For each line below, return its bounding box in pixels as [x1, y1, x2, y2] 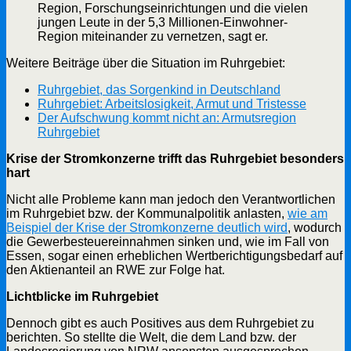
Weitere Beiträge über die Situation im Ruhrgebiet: [6, 56, 285, 70]
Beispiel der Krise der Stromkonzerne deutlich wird [6, 220, 288, 234]
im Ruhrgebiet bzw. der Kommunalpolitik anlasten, [6, 206, 288, 220]
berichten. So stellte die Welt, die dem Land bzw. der [6, 330, 296, 344]
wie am [288, 206, 327, 220]
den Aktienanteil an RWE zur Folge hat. [6, 262, 225, 277]
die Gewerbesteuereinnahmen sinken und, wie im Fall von [6, 234, 329, 248]
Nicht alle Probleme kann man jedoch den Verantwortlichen [6, 192, 335, 206]
